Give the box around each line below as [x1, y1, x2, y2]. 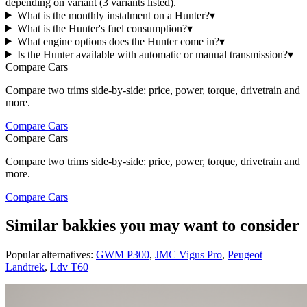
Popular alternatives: [5, 249, 93, 261]
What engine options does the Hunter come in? [16, 35, 219, 47]
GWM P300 [96, 249, 149, 261]
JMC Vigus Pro [155, 249, 222, 261]
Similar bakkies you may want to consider [5, 217, 299, 235]
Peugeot [228, 249, 262, 261]
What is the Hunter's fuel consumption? [16, 22, 187, 34]
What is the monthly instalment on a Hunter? [16, 9, 210, 21]
